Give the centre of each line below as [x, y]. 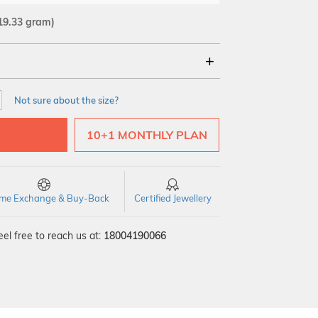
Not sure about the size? [66, 100]
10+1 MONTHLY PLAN [147, 135]
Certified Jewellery [172, 198]
